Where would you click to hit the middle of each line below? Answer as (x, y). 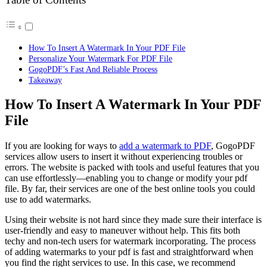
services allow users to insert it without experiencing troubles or (124, 157)
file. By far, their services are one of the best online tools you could (130, 189)
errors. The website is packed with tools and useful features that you (132, 167)
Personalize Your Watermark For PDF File (100, 58)
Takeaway (45, 80)
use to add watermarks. (48, 200)
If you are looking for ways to (62, 146)
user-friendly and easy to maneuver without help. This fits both (122, 231)
